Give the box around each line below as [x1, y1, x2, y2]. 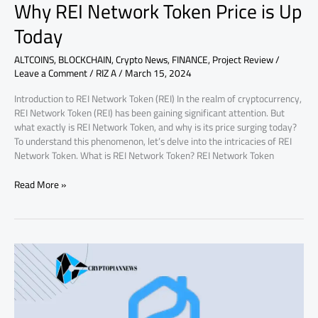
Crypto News [116, 50, 168, 69]
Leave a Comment [14, 63, 87, 82]
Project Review [212, 50, 273, 69]
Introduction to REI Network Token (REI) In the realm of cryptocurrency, [14, 89, 302, 109]
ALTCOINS [14, 50, 54, 69]
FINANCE [172, 50, 208, 69]
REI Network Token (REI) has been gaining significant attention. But [14, 104, 285, 123]
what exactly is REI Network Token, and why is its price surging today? [14, 118, 297, 137]
